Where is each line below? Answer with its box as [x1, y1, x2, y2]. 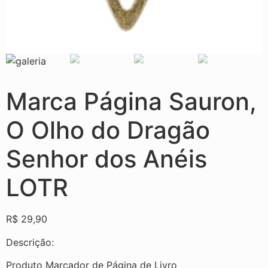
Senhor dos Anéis [6, 144, 207, 174]
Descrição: [6, 236, 54, 248]
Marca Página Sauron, [6, 87, 257, 117]
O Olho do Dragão [6, 115, 210, 145]
